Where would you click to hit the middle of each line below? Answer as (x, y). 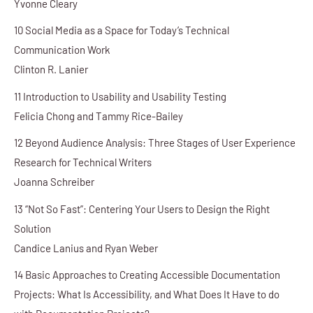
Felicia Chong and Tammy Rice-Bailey (99, 116)
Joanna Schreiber (54, 182)
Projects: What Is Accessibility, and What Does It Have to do (147, 294)
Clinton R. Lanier (51, 70)
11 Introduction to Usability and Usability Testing (120, 96)
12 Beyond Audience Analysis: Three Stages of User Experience (155, 143)
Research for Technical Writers (83, 162)
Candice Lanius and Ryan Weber (86, 248)
